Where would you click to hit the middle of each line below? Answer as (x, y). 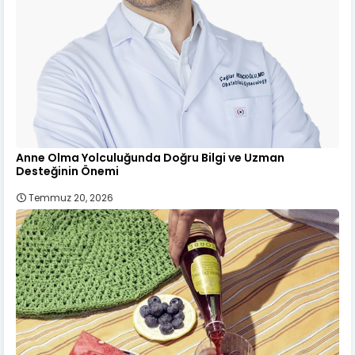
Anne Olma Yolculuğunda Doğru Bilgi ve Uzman (150, 158)
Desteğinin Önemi (67, 172)
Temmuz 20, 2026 (71, 198)
